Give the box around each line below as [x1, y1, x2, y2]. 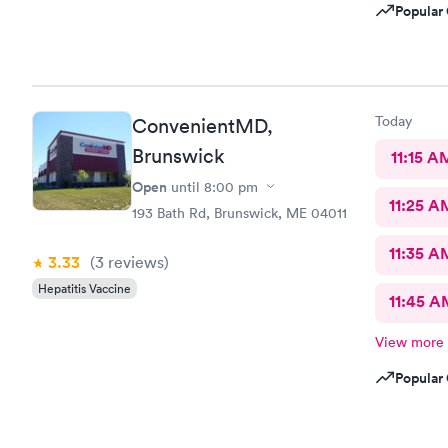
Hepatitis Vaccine [38, 279, 131, 297]
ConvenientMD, [132, 113, 273, 138]
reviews [104, 251, 164, 272]
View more [374, 332, 444, 351]
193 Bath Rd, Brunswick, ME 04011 [132, 203, 347, 222]
